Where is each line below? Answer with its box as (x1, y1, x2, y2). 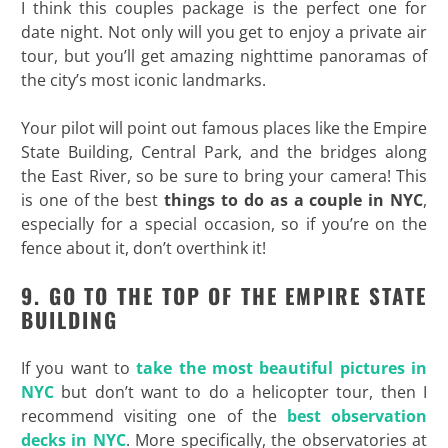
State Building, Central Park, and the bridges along (20, 141, 428, 164)
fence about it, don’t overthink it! (20, 237, 266, 260)
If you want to (20, 357, 137, 380)
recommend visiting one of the (20, 405, 287, 428)
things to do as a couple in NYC (164, 189, 424, 212)
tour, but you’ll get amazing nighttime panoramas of (20, 45, 428, 68)
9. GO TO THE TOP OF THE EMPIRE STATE (20, 280, 428, 312)
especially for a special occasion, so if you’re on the (20, 213, 428, 236)
